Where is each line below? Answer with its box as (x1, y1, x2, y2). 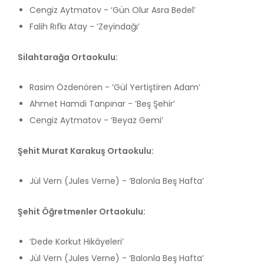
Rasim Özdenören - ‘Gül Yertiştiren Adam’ (29, 81, 200, 93)
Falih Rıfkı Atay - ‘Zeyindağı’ (29, 20, 140, 32)
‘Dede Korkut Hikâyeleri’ (29, 235, 124, 247)
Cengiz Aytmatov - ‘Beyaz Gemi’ (29, 114, 163, 126)
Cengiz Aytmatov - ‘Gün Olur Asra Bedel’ (29, 4, 196, 16)
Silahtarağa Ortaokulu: (18, 51, 118, 63)
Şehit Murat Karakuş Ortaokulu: (18, 144, 156, 157)
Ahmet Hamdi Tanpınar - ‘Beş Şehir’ (29, 97, 175, 110)
